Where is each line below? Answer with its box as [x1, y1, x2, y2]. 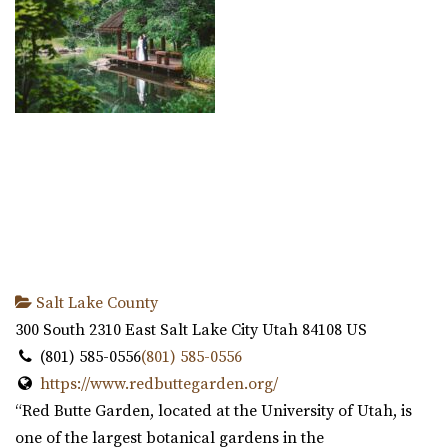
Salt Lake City [160, 319, 258, 340]
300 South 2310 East [15, 319, 156, 340]
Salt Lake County [32, 292, 158, 313]
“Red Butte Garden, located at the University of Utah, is [15, 400, 412, 421]
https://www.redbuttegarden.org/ [39, 373, 278, 394]
